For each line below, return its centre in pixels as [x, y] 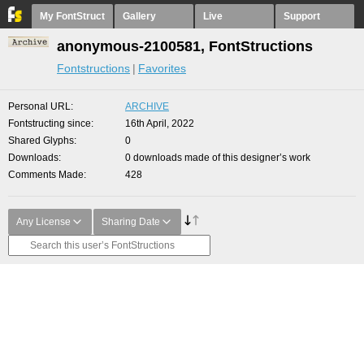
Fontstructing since [50, 123]
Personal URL [39, 106]
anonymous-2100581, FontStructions [185, 46]
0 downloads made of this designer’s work [218, 158]
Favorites [162, 68]
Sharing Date [131, 222]
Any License [43, 222]
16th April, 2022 [160, 123]
